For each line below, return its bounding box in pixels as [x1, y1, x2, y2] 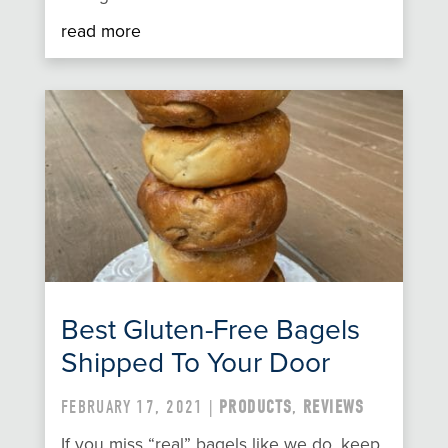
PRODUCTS [218, 396, 293, 418]
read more [60, 20, 141, 42]
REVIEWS [303, 396, 364, 418]
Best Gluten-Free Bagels [60, 312, 360, 347]
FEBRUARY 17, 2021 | [60, 396, 219, 418]
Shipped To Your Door [60, 345, 330, 380]
